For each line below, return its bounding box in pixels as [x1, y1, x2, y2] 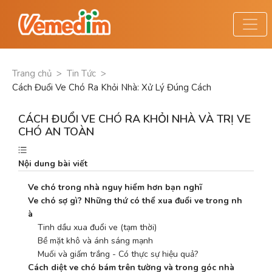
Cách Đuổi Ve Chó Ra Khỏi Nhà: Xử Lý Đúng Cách [12, 81, 211, 93]
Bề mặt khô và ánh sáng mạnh [28, 235, 153, 246]
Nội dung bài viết [18, 158, 87, 169]
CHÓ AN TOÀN [18, 124, 94, 139]
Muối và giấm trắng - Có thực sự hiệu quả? [28, 248, 198, 260]
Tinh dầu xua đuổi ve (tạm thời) [28, 222, 157, 233]
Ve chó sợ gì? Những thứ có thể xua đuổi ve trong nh [28, 195, 242, 206]
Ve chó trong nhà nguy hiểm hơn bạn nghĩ [28, 182, 202, 193]
